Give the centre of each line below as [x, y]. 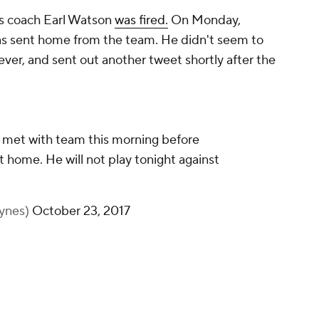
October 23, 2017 [81, 211]
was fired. [141, 21]
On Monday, [204, 21]
